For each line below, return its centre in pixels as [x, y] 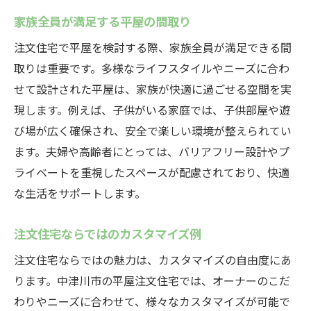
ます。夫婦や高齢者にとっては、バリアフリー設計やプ [152, 151]
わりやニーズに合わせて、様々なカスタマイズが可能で [152, 301]
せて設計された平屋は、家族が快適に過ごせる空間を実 [153, 89]
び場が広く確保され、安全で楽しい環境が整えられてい [153, 131]
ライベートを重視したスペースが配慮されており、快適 [152, 172]
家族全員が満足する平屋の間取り [102, 21]
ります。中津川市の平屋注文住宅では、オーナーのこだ [152, 280]
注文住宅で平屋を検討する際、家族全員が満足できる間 [153, 47]
